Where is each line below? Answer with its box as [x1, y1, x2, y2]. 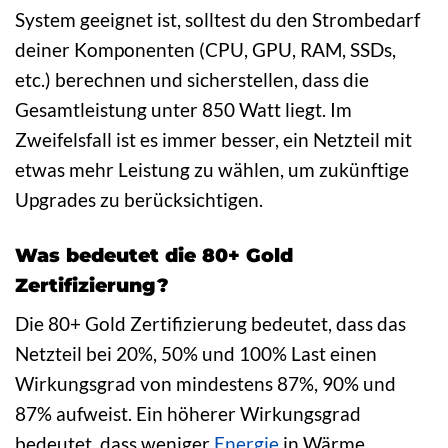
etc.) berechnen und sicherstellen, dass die [15, 67, 369, 91]
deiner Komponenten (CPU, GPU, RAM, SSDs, [15, 37, 396, 61]
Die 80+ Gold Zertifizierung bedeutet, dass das [15, 312, 406, 336]
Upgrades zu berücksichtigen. [15, 187, 263, 211]
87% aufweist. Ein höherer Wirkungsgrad [15, 402, 361, 426]
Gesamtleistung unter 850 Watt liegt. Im [15, 97, 352, 121]
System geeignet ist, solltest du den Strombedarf [15, 7, 420, 31]
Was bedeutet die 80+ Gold [15, 242, 293, 267]
